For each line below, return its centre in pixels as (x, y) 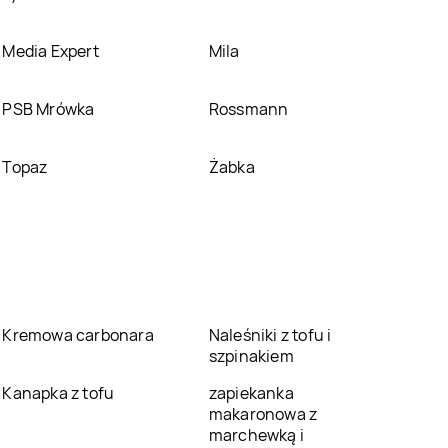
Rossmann (248, 108)
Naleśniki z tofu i (270, 334)
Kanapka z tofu (58, 392)
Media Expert (50, 50)
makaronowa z (263, 413)
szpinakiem (251, 355)
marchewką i (256, 434)
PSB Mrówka (48, 108)
